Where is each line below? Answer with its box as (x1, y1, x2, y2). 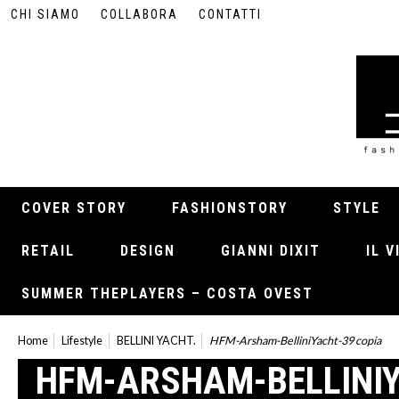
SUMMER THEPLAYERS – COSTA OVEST (21, 285, 313, 302)
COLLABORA (101, 7, 179, 21)
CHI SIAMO (11, 7, 81, 21)
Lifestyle (61, 334, 103, 347)
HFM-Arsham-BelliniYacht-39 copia (209, 334, 382, 347)
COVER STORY (21, 199, 126, 216)
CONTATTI (199, 7, 263, 21)
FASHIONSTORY (172, 199, 288, 216)
